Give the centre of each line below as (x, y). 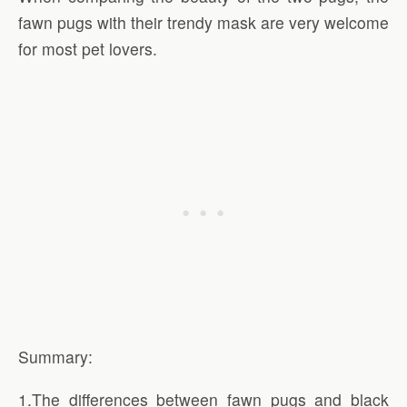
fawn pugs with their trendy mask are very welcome (203, 22)
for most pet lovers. (88, 48)
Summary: (55, 356)
